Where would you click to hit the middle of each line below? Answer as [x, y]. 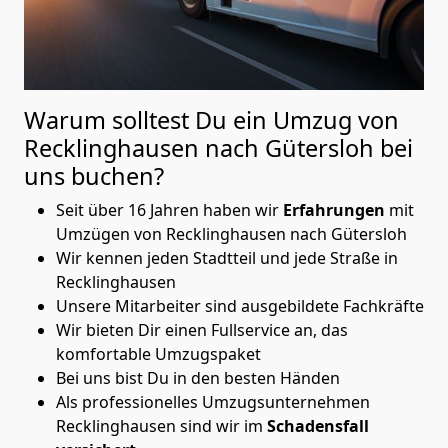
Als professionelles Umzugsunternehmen [213, 401]
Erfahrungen [336, 209]
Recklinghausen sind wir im [161, 425]
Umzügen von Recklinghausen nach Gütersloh [233, 233]
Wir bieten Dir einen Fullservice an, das [202, 329]
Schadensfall [318, 425]
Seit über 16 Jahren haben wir [169, 209]
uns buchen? [94, 175]
